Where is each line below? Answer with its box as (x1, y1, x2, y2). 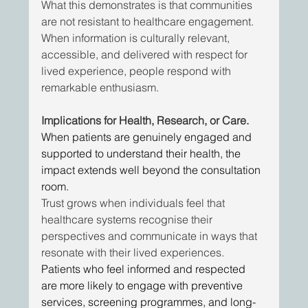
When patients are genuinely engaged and (41, 130, 255, 144)
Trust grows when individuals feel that (41, 196, 228, 210)
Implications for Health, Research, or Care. (41, 113, 250, 128)
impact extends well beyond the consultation (41, 163, 264, 177)
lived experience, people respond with (41, 64, 234, 78)
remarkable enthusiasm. (41, 80, 162, 95)
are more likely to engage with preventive (41, 278, 246, 293)
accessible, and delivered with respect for (41, 47, 251, 62)
